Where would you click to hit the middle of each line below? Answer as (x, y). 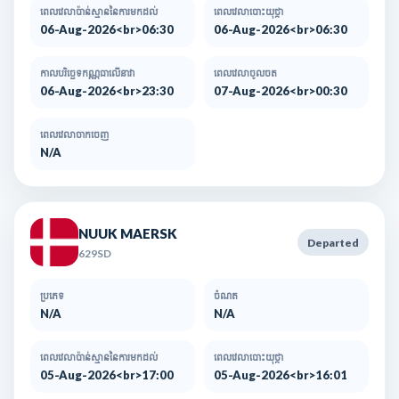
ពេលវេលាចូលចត (245, 73)
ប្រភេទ (52, 296)
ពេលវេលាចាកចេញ (74, 134)
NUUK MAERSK (128, 233)
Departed (333, 242)
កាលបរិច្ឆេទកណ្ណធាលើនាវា (88, 73)
